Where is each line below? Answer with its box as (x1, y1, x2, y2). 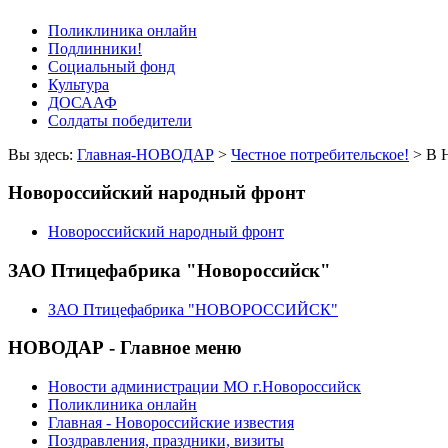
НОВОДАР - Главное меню (8, 337, 242, 359)
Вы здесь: (8, 145, 77, 163)
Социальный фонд (48, 57, 175, 75)
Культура (48, 75, 109, 93)
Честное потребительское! (231, 145, 409, 163)
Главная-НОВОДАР (77, 145, 214, 163)
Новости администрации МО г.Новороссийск (48, 378, 361, 395)
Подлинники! (48, 39, 142, 57)
